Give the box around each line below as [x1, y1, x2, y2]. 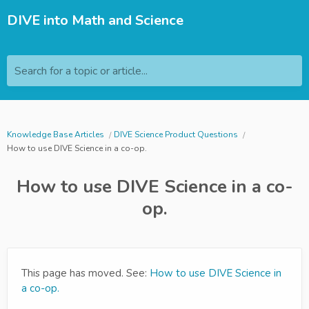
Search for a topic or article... [14, 63, 148, 79]
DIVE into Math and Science [7, 11, 183, 30]
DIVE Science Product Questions [114, 129, 238, 140]
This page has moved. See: [21, 266, 150, 280]
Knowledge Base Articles [7, 129, 104, 140]
